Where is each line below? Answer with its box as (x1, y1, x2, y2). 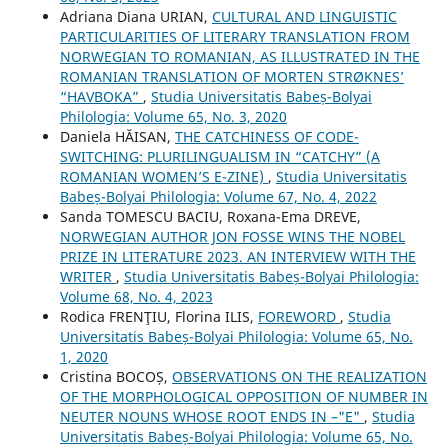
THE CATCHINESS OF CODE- (174, 126, 359, 146)
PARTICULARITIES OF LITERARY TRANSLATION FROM (59, 26, 410, 46)
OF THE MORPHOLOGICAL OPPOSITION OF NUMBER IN (59, 386, 428, 406)
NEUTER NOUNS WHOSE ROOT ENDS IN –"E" (59, 406, 364, 426)
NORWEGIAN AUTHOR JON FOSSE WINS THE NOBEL (59, 226, 405, 246)
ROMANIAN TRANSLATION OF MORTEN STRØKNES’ (59, 66, 404, 86)
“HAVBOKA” (59, 86, 143, 106)
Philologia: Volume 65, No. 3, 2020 (59, 106, 287, 126)
